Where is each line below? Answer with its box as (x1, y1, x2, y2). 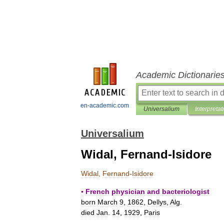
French (85, 187, 109, 195)
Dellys (147, 198, 166, 206)
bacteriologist (162, 187, 209, 195)
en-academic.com (80, 102, 129, 109)
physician (111, 187, 145, 195)
